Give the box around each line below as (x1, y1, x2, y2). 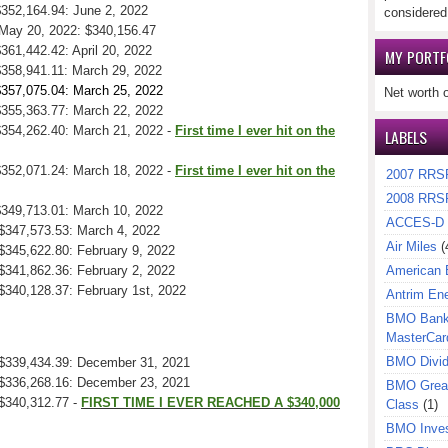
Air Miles (386, 239, 437, 254)
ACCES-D (386, 215, 444, 230)
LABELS (385, 125, 427, 149)
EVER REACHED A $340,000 (167, 394, 340, 410)
